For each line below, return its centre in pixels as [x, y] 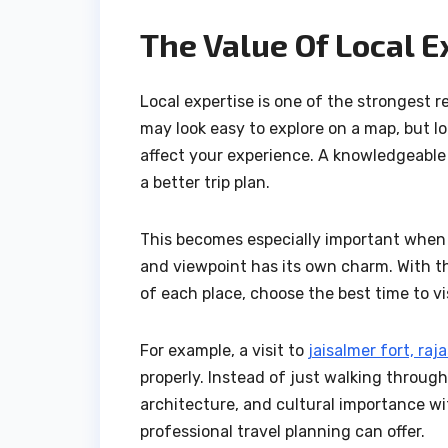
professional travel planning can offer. [282, 431]
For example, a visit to [224, 350]
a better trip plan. [205, 182]
